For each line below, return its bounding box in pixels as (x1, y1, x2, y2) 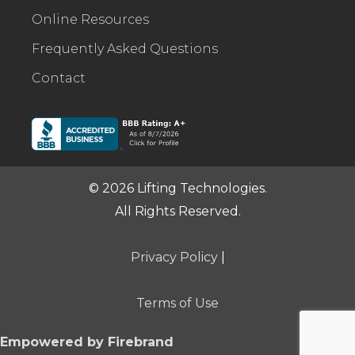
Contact (32, 70, 86, 86)
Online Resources (32, 11, 149, 27)
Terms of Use (136, 295, 219, 311)
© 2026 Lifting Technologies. (88, 180, 267, 196)
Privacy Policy (130, 249, 218, 265)
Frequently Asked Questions (32, 40, 218, 56)
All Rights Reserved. (114, 203, 241, 219)
